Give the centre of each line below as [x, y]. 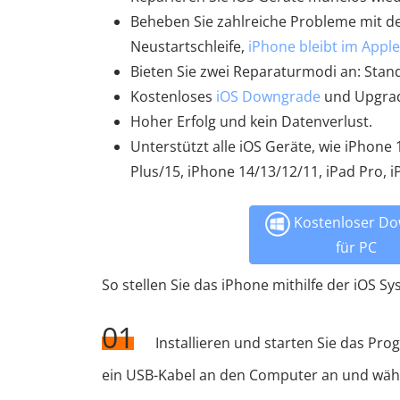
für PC [356, 247]
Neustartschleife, [189, 46]
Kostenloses [173, 96]
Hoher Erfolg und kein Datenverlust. [251, 121]
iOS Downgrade [268, 96]
